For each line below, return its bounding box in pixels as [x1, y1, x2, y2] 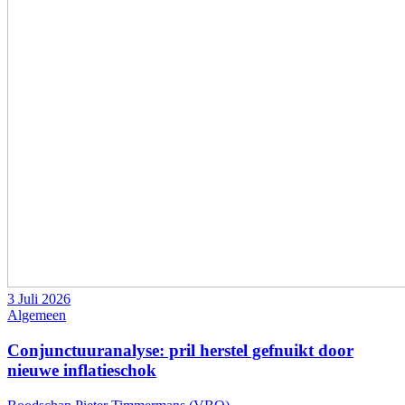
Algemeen [7, 307, 66, 324]
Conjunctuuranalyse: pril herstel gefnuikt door [7, 341, 353, 361]
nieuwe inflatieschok [7, 361, 156, 381]
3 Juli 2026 [7, 291, 71, 307]
